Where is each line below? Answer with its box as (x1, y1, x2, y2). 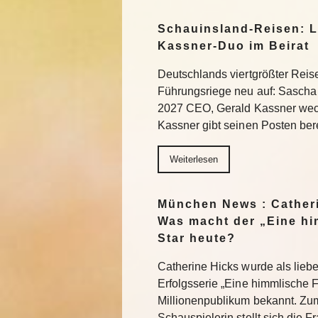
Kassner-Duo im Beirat (158, 39, 314, 52)
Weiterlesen (170, 153, 219, 165)
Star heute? (158, 231, 236, 244)
